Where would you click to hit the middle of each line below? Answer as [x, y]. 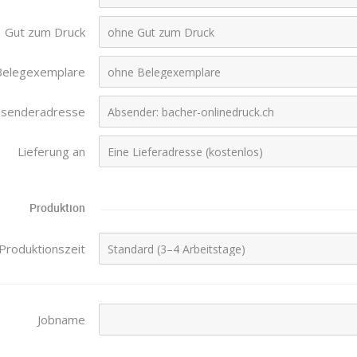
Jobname [61, 320]
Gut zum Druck [45, 32]
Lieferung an [51, 151]
